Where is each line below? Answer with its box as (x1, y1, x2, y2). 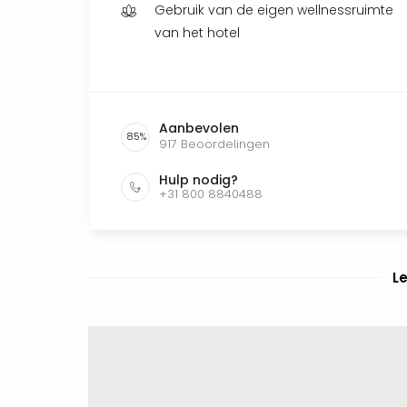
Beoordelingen (181, 134, 270, 153)
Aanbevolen (159, 118, 239, 137)
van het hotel (154, 23, 240, 42)
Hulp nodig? (159, 170, 238, 189)
